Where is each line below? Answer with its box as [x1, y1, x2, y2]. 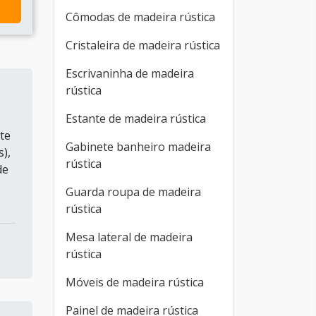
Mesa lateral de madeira [66, 229, 193, 245]
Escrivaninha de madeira [66, 66, 194, 81]
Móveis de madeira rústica [66, 274, 204, 290]
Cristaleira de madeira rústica [66, 37, 220, 53]
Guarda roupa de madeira [66, 184, 201, 200]
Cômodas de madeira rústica [66, 9, 215, 25]
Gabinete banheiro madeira [66, 139, 211, 154]
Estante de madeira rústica [66, 111, 206, 126]
